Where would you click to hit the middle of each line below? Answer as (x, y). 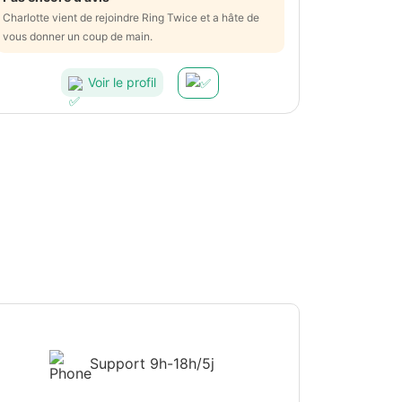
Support (120, 363)
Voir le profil (122, 83)
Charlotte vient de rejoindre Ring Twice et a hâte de (131, 17)
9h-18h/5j (183, 363)
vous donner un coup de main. (78, 36)
